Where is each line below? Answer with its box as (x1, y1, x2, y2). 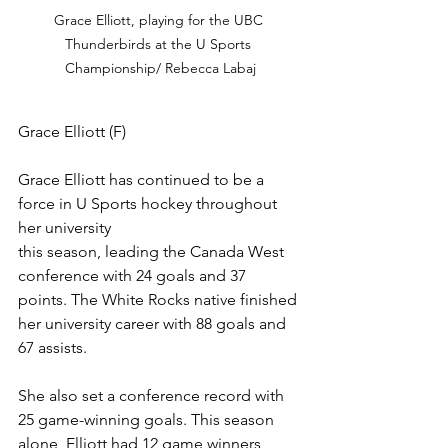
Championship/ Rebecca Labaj (64, 59, 256, 78)
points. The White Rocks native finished (18, 290, 301, 310)
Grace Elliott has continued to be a (18, 170, 268, 190)
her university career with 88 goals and (18, 314, 290, 334)
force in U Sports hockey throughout (18, 194, 281, 214)
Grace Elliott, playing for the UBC (53, 11, 267, 30)
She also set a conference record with (18, 386, 288, 406)
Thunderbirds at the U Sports (65, 35, 255, 54)
